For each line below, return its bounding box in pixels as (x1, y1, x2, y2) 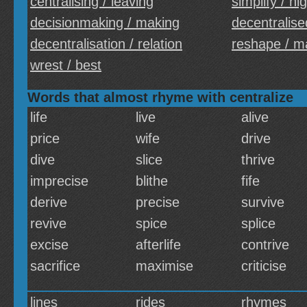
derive (30, 195, 67, 210)
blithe (136, 173, 168, 188)
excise (30, 237, 69, 252)
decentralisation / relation (30, 36, 182, 51)
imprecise (30, 173, 88, 188)
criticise (241, 258, 286, 273)
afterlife (136, 237, 181, 252)
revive (30, 216, 66, 231)
